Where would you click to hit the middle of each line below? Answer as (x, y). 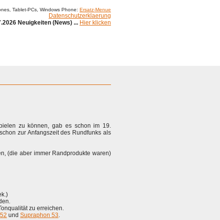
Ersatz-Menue (95, 10)
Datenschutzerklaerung (80, 16)
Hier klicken (95, 23)
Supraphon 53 (39, 215)
